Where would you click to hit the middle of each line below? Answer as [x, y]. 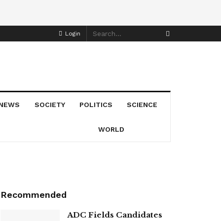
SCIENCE [142, 104]
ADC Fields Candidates [115, 215]
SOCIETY [50, 104]
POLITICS [96, 104]
